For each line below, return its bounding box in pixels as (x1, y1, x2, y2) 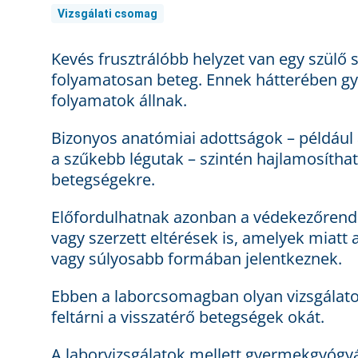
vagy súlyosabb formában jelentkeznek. (51, 248, 342, 270)
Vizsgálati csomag (58, 6, 157, 20)
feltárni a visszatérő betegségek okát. (51, 306, 324, 328)
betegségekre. (51, 169, 155, 191)
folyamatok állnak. (51, 89, 187, 112)
